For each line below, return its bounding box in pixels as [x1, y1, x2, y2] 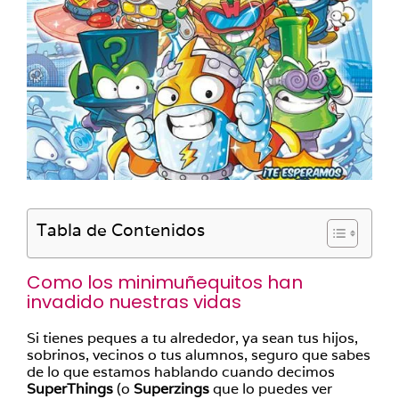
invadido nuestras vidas [27, 289, 241, 314]
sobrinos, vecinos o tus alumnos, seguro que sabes [27, 346, 370, 364]
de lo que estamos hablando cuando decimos [27, 362, 335, 381]
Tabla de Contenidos [37, 219, 205, 240]
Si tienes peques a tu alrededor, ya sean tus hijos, [27, 329, 358, 347]
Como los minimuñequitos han [27, 270, 303, 295]
